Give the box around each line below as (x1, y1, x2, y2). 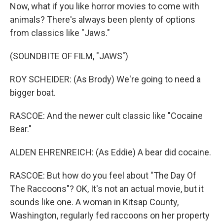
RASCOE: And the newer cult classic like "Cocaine (10, 110, 203, 121)
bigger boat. (10, 87, 56, 98)
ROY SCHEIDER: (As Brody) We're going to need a (10, 74, 201, 84)
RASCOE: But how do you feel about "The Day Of (10, 170, 196, 181)
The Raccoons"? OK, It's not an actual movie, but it (10, 184, 204, 194)
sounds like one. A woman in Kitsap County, (10, 197, 179, 207)
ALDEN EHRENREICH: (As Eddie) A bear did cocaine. (10, 147, 211, 157)
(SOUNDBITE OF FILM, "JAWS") (10, 51, 128, 61)
